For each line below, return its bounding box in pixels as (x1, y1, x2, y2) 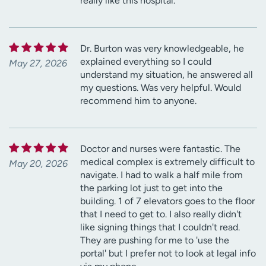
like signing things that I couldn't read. (80, 221, 240, 233)
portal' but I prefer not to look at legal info (80, 248, 256, 259)
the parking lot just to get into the (80, 182, 223, 194)
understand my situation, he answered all (80, 69, 253, 81)
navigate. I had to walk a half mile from (80, 169, 243, 181)
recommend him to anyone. (80, 95, 197, 107)
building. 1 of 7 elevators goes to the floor (80, 195, 255, 207)
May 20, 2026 (9, 158, 68, 170)
